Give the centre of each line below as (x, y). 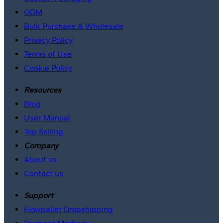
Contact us (44, 173)
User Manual (47, 117)
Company (41, 145)
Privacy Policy (48, 40)
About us (40, 159)
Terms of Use (48, 54)
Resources (43, 90)
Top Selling (44, 131)
